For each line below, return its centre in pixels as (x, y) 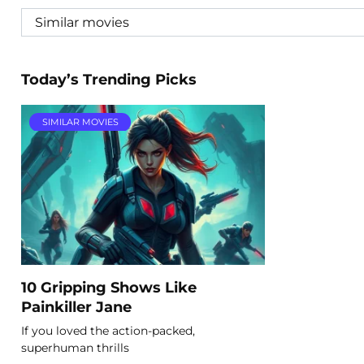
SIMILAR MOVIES (80, 121)
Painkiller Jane (76, 306)
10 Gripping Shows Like (109, 287)
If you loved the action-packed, (108, 330)
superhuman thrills (75, 347)
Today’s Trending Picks (109, 79)
